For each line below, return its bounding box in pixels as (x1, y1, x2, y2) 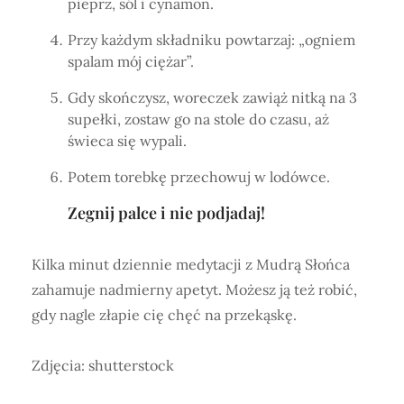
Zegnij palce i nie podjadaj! (68, 202, 265, 225)
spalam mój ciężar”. (68, 52, 194, 71)
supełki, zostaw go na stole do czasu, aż (68, 110, 329, 129)
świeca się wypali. (68, 132, 187, 151)
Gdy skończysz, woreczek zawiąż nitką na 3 (68, 88, 357, 107)
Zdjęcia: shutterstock (32, 356, 174, 375)
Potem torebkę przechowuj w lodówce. (68, 168, 330, 187)
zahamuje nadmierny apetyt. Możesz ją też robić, (32, 280, 357, 299)
